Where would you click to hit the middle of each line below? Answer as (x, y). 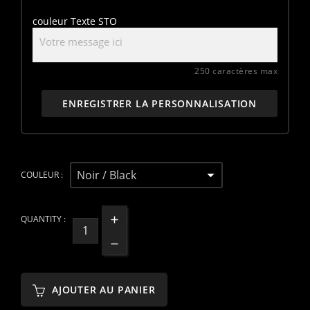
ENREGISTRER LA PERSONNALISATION (159, 104)
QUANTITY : (43, 219)
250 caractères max (236, 71)
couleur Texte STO (75, 21)
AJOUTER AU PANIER (104, 290)
